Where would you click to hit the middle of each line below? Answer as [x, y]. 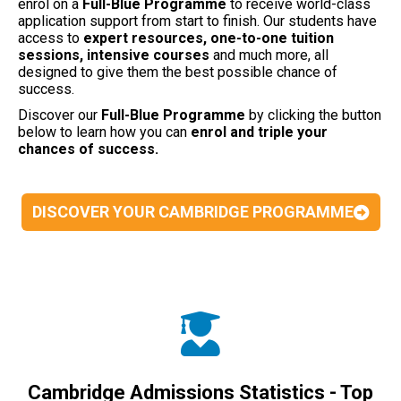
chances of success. [88, 149]
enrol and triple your [259, 132]
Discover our [60, 115]
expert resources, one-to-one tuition [209, 38]
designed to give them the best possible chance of [178, 72]
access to [51, 38]
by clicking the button [313, 115]
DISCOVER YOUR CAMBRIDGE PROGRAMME [192, 211]
